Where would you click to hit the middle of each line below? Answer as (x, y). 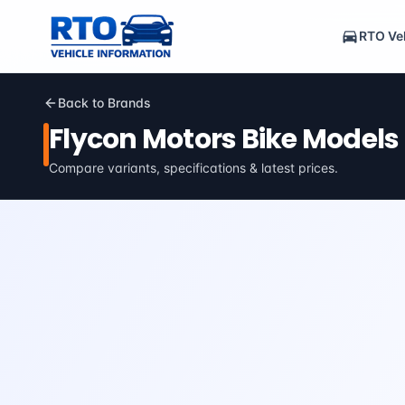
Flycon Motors (143, 139)
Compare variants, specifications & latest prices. (193, 168)
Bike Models (318, 139)
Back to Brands (104, 103)
